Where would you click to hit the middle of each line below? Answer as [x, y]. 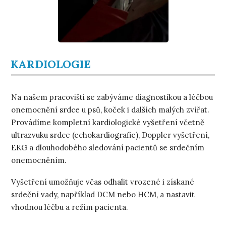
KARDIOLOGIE [51, 64]
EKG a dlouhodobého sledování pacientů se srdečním [108, 147]
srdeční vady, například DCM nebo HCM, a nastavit [103, 194]
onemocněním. [39, 160]
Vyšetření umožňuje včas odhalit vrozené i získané [103, 182]
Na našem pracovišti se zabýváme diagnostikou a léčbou [112, 97]
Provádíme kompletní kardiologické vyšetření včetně [108, 122]
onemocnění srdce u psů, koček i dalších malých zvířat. [110, 109]
